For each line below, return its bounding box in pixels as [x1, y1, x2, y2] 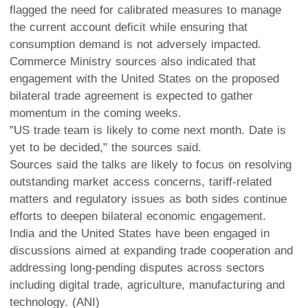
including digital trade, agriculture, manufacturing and [10, 278, 285, 291]
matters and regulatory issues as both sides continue [10, 192, 287, 206]
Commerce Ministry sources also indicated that [10, 54, 256, 68]
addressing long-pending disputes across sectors [10, 261, 265, 274]
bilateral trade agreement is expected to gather [10, 89, 253, 102]
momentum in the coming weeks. [10, 106, 181, 120]
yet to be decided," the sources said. [10, 140, 201, 154]
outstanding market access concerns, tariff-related [10, 175, 272, 188]
